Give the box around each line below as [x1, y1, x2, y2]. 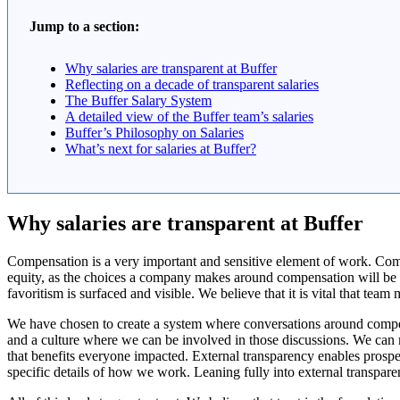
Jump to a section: [29, 19, 139, 35]
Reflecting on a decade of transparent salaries [65, 77, 319, 93]
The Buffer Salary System [65, 93, 212, 109]
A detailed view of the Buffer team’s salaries [65, 109, 313, 125]
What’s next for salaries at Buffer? [65, 141, 256, 157]
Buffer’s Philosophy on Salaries [65, 125, 244, 141]
